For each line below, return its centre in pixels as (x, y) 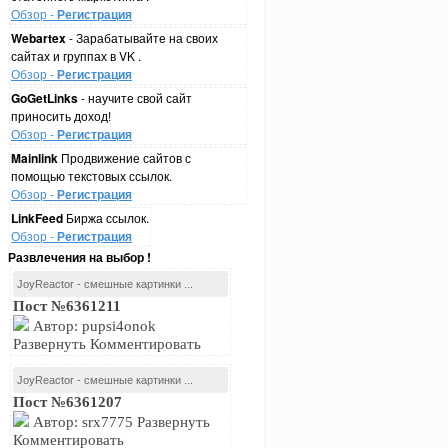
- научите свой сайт (135, 97)
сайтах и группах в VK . (76, 55)
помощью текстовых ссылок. (91, 175)
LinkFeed (37, 218)
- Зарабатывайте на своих (142, 37)
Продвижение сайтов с (124, 157)
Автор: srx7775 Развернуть (119, 422)
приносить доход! (61, 115)
